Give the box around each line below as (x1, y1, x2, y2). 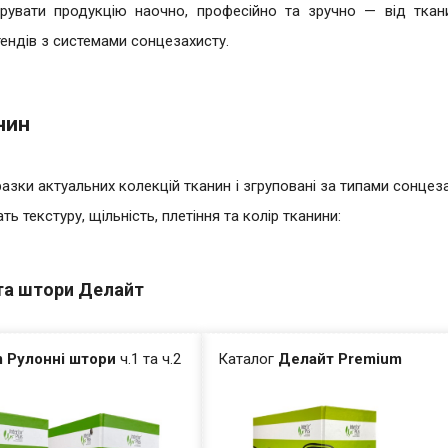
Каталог (218, 350, 279, 369)
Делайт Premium (278, 350, 403, 369)
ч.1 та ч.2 (116, 350, 182, 369)
